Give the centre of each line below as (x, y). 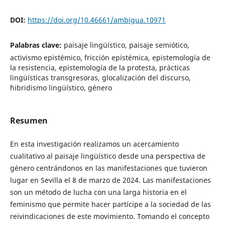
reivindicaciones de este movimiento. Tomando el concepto (109, 216)
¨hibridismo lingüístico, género (61, 88)
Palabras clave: (37, 45)
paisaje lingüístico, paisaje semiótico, (126, 45)
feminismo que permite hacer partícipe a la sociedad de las (110, 204)
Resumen (29, 121)
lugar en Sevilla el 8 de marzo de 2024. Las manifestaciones (110, 180)
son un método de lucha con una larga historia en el (98, 192)
